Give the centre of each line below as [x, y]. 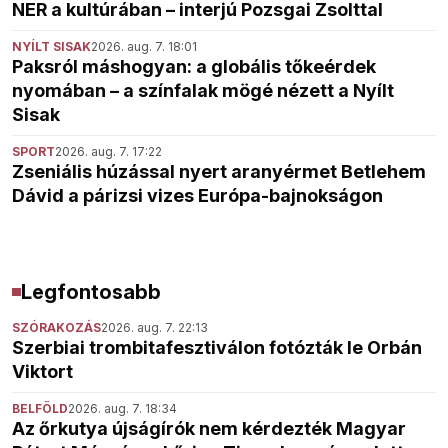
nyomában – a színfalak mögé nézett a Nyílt [203, 91]
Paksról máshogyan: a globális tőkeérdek [194, 67]
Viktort [42, 372]
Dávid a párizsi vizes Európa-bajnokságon [197, 196]
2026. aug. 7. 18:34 [122, 409]
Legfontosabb [90, 292]
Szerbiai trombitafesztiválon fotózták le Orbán [217, 348]
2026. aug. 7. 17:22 [108, 152]
